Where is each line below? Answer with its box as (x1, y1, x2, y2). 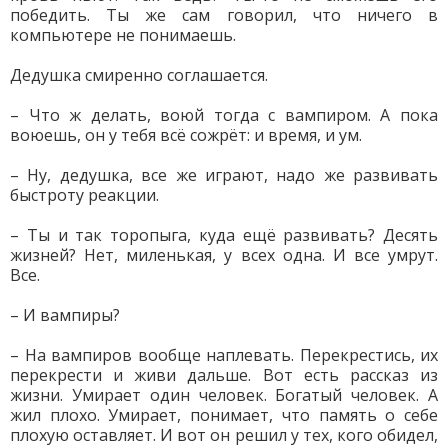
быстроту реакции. (10, 184, 159, 206)
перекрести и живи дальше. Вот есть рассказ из (10, 364, 438, 386)
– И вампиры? (10, 304, 120, 326)
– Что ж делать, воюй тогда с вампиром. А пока (10, 104, 438, 126)
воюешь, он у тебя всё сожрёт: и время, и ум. (10, 124, 362, 146)
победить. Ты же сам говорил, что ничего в (10, 4, 438, 26)
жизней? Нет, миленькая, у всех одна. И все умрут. (10, 244, 438, 266)
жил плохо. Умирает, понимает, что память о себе (10, 404, 438, 426)
